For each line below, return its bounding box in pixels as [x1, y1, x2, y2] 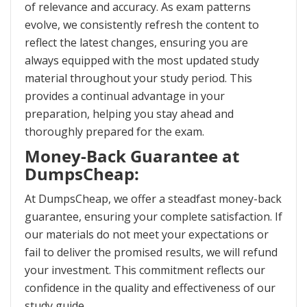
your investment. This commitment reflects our [25, 262, 265, 278]
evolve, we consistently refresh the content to [25, 17, 259, 33]
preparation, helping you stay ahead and [25, 106, 234, 122]
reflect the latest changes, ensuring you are [25, 35, 248, 51]
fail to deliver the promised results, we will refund [25, 245, 278, 260]
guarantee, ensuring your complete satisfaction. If [25, 209, 282, 225]
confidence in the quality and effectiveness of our [25, 280, 275, 296]
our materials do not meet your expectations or [25, 227, 269, 243]
